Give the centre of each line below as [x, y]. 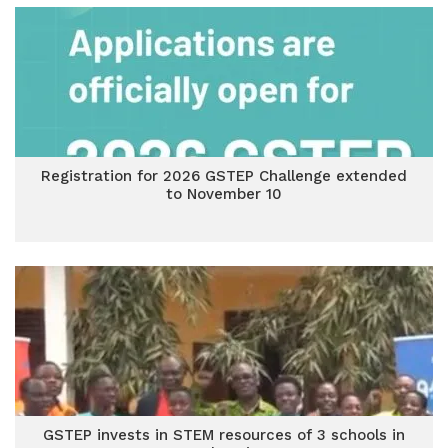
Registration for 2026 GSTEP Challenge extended [224, 176]
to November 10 [224, 194]
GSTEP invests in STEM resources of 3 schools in [224, 435]
